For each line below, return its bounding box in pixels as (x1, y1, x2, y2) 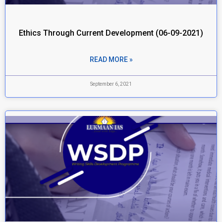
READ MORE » (89, 55, 133, 63)
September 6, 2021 (90, 81, 132, 87)
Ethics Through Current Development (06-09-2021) (19, 28, 203, 38)
